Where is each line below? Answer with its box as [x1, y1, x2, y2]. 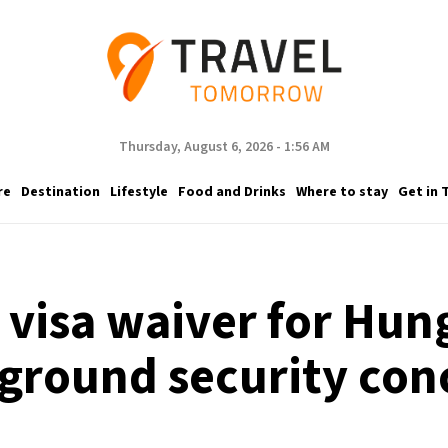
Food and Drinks [177, 181, 286, 202]
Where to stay [295, 181, 388, 202]
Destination [20, 181, 100, 202]
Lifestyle [109, 181, 168, 202]
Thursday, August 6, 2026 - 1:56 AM [118, 137, 330, 157]
